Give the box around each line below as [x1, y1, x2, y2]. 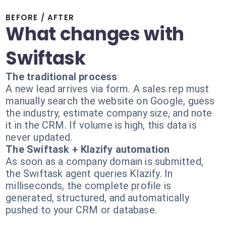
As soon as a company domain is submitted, [6, 155, 203, 167]
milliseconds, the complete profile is [6, 180, 172, 192]
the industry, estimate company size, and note [6, 107, 212, 119]
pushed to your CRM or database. [6, 204, 157, 216]
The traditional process [6, 71, 118, 83]
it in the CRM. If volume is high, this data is [6, 119, 197, 131]
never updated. [6, 131, 73, 143]
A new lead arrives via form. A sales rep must [6, 83, 209, 95]
